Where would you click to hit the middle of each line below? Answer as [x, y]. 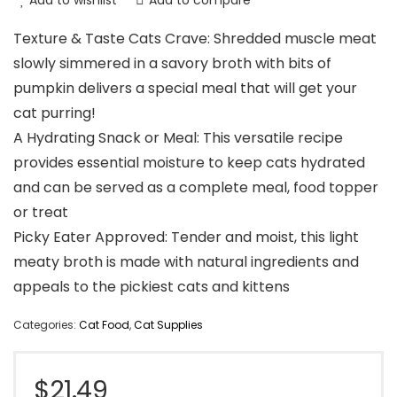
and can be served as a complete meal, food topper [196, 188]
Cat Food [104, 325]
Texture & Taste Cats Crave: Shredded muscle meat [195, 39]
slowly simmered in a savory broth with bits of [172, 64]
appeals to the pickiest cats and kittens [152, 287]
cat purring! [54, 113]
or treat [41, 213]
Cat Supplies [168, 325]
